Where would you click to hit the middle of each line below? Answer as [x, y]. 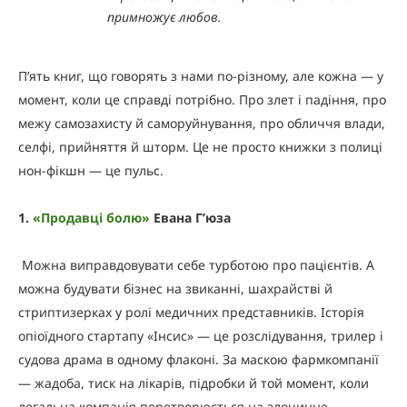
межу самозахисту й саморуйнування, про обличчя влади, [202, 123]
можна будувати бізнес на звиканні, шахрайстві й [175, 288]
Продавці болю [91, 217]
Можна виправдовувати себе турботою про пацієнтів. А [196, 264]
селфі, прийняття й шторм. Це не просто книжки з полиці [200, 146]
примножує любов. [164, 16]
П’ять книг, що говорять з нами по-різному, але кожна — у [201, 75]
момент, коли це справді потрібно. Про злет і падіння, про [202, 99]
